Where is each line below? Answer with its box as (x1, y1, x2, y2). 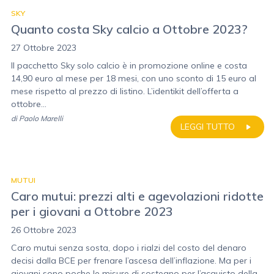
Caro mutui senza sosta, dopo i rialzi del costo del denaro (11, 242, 246, 253)
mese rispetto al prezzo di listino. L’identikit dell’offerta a (11, 86, 239, 97)
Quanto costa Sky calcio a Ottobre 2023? (11, 21, 248, 37)
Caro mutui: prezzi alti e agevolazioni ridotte (11, 188, 264, 204)
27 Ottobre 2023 (11, 42, 76, 53)
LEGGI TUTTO (180, 121, 235, 132)
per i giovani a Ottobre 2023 (11, 204, 173, 219)
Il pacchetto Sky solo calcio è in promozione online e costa (11, 60, 247, 71)
